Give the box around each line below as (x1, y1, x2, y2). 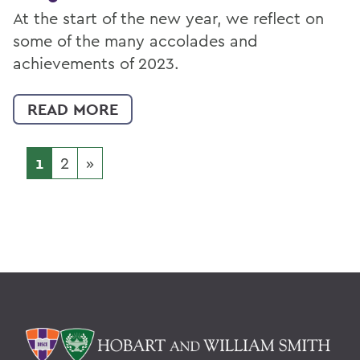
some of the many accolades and (13, 30, 258, 51)
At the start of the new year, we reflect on (13, 7, 324, 28)
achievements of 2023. (13, 52, 179, 73)
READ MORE (27, 98, 118, 120)
